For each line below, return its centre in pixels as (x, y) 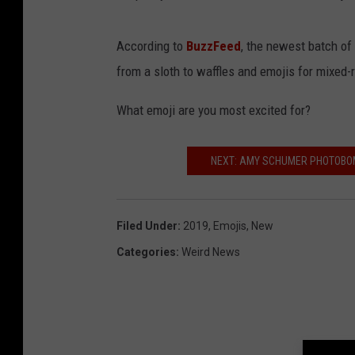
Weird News (211, 252)
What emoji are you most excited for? (214, 110)
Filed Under (147, 225)
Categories (146, 252)
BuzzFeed (214, 46)
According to (151, 46)
